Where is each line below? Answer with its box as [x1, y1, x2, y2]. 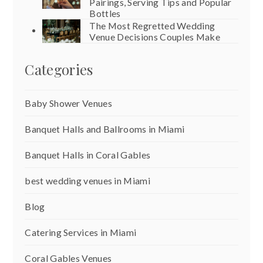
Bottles [89, 7, 121, 19]
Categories [25, 59, 93, 79]
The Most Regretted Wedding [89, 19, 215, 31]
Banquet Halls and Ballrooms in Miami [25, 123, 185, 134]
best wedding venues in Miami [25, 174, 150, 186]
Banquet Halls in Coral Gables [25, 149, 151, 160]
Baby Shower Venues [25, 97, 112, 109]
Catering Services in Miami [25, 226, 137, 238]
